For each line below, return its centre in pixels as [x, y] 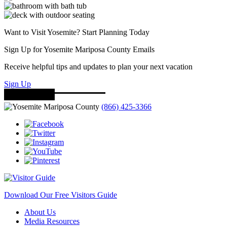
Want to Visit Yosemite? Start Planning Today [77, 32]
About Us [40, 212]
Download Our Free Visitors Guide [61, 195]
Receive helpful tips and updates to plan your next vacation [98, 66]
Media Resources [52, 221]
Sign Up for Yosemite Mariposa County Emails [79, 49]
